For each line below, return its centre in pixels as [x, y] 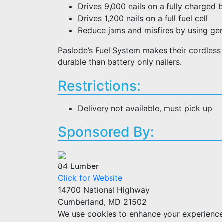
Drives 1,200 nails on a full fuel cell [143, 18]
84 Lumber [78, 166]
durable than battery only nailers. [120, 62]
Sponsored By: [106, 132]
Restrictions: [99, 86]
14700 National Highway [104, 190]
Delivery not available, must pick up [145, 108]
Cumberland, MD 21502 [102, 202]
